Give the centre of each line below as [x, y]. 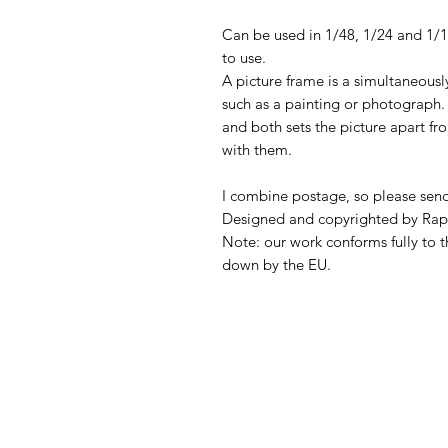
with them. [257, 149]
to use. [244, 57]
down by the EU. [276, 264]
